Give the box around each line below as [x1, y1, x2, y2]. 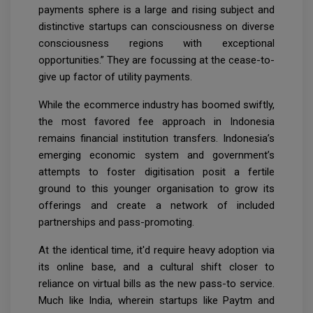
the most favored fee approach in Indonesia [38, 115, 275, 129]
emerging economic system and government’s [38, 149, 275, 162]
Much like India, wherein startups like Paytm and [38, 294, 275, 307]
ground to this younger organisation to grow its [38, 182, 275, 196]
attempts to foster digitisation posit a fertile [38, 166, 275, 179]
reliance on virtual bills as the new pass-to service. [38, 277, 275, 291]
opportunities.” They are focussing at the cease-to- [38, 54, 275, 67]
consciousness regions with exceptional [38, 37, 275, 50]
